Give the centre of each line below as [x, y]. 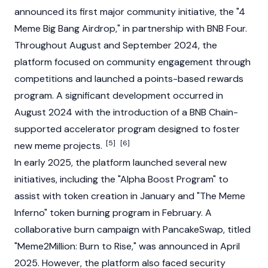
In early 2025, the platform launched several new [121, 162]
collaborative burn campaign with [89, 229]
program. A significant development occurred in [119, 95]
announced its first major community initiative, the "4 [130, 12]
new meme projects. [60, 146]
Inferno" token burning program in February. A [113, 213]
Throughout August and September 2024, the [116, 45]
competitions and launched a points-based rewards [129, 79]
